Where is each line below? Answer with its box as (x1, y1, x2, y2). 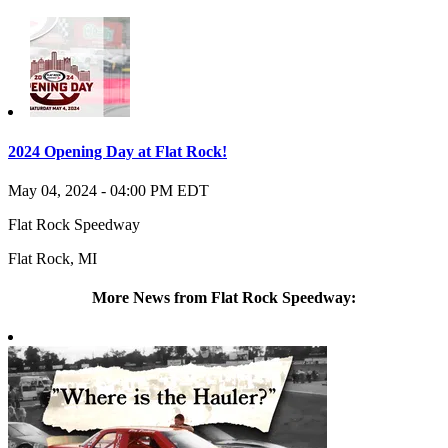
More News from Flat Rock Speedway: (92, 289, 356, 307)
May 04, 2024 (8, 181, 97, 199)
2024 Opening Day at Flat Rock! (8, 142, 227, 160)
